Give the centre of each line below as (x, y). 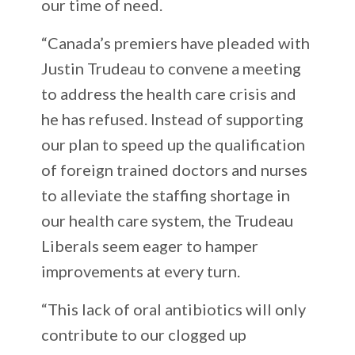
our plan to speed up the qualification (174, 144)
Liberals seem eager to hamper (150, 245)
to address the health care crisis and (169, 93)
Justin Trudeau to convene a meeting (172, 68)
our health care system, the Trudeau (168, 220)
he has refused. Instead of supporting (173, 118)
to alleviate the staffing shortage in (166, 195)
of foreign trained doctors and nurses (175, 169)
